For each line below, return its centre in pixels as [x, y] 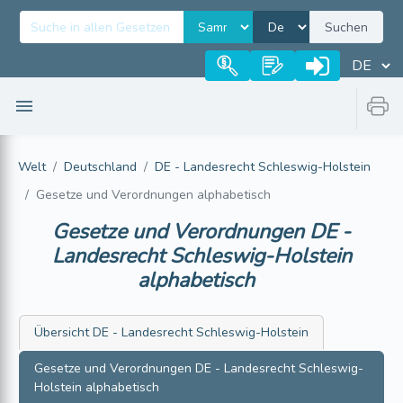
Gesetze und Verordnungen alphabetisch [153, 195]
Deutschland [100, 167]
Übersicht [62, 332]
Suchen [346, 27]
